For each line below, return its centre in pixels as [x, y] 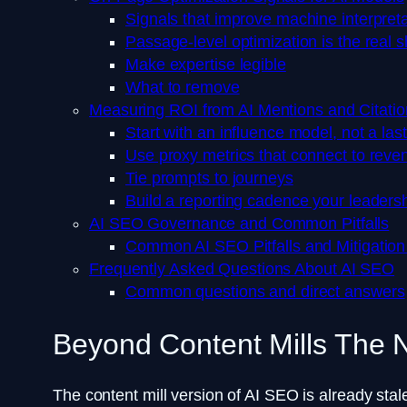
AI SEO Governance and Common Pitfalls [239, 224]
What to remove [183, 88]
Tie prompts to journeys [209, 179]
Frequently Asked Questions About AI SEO [242, 269]
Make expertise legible [206, 65]
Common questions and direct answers [265, 292]
